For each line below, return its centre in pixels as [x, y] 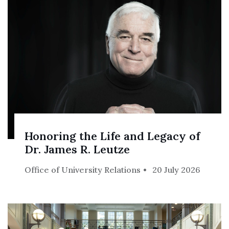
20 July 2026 [177, 169]
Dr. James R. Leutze [77, 149]
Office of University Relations [83, 169]
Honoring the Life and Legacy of [112, 136]
